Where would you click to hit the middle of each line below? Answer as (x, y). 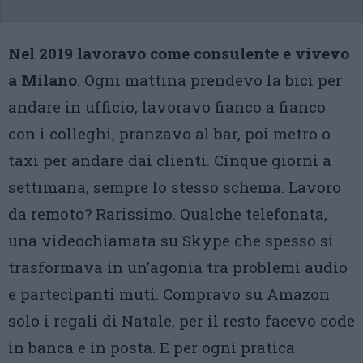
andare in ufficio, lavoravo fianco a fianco (167, 107)
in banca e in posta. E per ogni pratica (152, 347)
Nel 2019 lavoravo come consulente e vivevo (179, 53)
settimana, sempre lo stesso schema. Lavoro (175, 187)
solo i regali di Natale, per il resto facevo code (181, 320)
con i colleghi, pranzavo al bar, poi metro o (169, 133)
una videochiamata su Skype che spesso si (171, 240)
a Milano (43, 80)
